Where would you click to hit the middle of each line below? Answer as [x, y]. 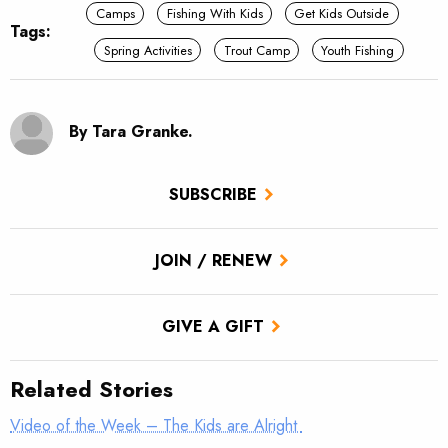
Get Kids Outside [342, 14]
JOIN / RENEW [213, 261]
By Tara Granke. [131, 131]
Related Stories [91, 388]
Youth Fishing [358, 50]
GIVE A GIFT [213, 327]
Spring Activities [147, 50]
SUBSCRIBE [213, 195]
